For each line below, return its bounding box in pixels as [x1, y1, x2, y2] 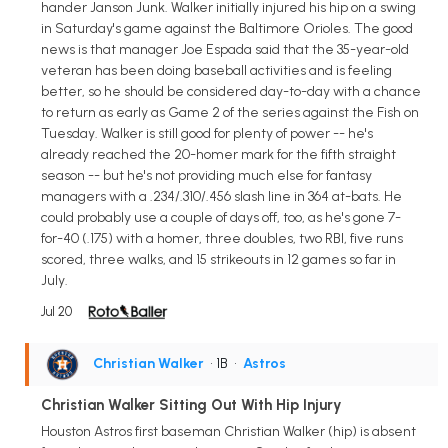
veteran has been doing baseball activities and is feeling [41, 61, 392, 79]
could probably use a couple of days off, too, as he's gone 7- [41, 208, 401, 226]
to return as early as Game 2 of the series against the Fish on [41, 103, 419, 121]
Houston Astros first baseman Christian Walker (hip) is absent [41, 422, 416, 440]
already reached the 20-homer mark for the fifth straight [41, 145, 396, 163]
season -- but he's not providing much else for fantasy [41, 166, 372, 184]
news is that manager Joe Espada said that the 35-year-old [41, 40, 409, 58]
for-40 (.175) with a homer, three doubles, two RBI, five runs [41, 229, 403, 247]
